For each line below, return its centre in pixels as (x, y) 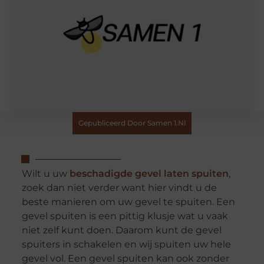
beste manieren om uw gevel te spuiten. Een (128, 202)
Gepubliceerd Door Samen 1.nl (132, 123)
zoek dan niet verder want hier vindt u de (119, 188)
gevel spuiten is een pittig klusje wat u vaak (125, 216)
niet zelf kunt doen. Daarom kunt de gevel (121, 230)
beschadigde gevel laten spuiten (149, 174)
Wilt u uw (45, 174)
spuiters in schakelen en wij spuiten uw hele (126, 245)
